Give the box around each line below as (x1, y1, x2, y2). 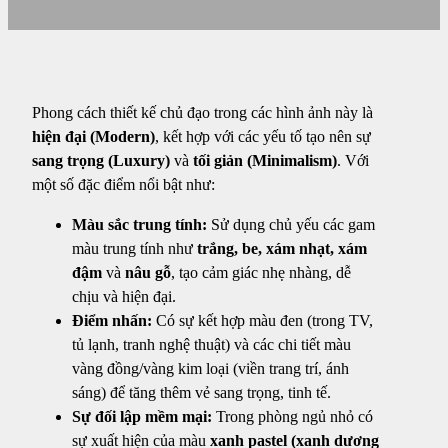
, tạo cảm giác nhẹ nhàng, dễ (171, 263, 351, 281)
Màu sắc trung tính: (72, 215, 207, 233)
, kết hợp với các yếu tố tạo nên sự (155, 127, 371, 145)
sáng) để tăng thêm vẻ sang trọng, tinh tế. (72, 383, 331, 401)
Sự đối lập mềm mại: (72, 407, 212, 425)
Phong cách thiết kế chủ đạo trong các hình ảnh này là (32, 103, 373, 121)
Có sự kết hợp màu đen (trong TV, (152, 311, 373, 329)
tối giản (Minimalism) (193, 151, 337, 169)
